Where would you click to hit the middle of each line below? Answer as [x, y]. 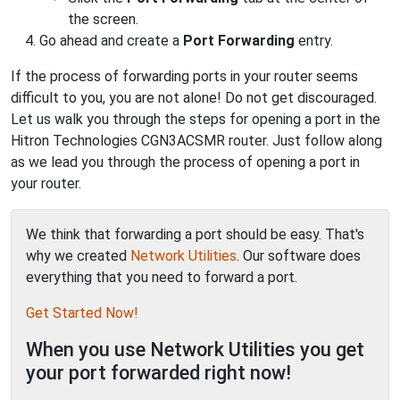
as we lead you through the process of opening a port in [185, 162]
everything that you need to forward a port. [162, 277]
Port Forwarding [239, 41]
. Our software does [299, 256]
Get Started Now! [82, 313]
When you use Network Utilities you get [195, 350]
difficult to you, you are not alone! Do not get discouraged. [194, 98]
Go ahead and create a [111, 41]
